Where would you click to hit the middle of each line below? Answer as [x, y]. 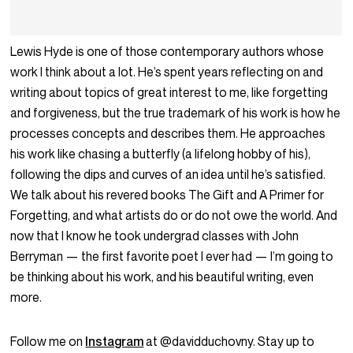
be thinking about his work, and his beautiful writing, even [162, 277]
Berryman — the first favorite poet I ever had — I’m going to [172, 256]
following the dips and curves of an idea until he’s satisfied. [168, 175]
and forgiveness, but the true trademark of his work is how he [176, 113]
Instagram [115, 342]
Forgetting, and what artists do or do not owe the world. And [174, 216]
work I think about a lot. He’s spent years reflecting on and [167, 72]
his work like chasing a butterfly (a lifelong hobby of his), [161, 154]
